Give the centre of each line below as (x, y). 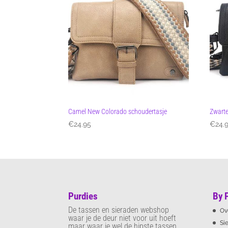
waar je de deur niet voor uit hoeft (122, 218)
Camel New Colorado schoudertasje (118, 112)
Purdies (83, 196)
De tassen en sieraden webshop (119, 210)
